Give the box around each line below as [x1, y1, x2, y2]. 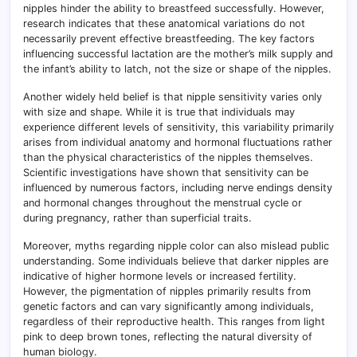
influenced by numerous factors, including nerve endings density [23, 182, 332, 194]
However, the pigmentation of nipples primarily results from [23, 285, 311, 298]
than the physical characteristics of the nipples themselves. [23, 151, 313, 164]
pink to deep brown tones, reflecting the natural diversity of [23, 331, 312, 343]
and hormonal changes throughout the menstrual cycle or [23, 197, 302, 210]
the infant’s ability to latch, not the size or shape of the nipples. [23, 63, 331, 76]
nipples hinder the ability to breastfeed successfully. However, [23, 2, 324, 15]
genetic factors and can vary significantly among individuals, [23, 300, 314, 313]
